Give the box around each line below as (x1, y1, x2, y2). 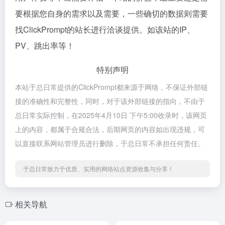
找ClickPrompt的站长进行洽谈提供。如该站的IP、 (15, 23, 195, 35)
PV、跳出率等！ (15, 39, 74, 51)
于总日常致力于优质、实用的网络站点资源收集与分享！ (23, 164, 174, 173)
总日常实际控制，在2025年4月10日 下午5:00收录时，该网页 (15, 109, 207, 120)
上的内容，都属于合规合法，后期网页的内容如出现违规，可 (15, 124, 205, 134)
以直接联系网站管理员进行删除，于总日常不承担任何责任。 (15, 138, 205, 148)
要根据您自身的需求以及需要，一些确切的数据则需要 (15, 7, 208, 19)
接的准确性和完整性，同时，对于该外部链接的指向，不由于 (15, 95, 205, 106)
